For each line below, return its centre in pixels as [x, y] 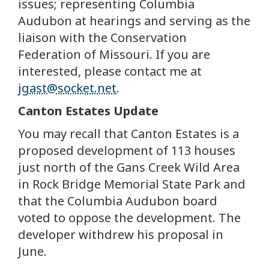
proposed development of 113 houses [127, 151]
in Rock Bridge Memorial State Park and [132, 184]
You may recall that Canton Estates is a [128, 134]
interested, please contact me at [110, 71]
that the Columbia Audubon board [118, 201]
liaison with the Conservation [102, 38]
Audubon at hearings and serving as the [134, 21]
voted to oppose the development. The [129, 218]
